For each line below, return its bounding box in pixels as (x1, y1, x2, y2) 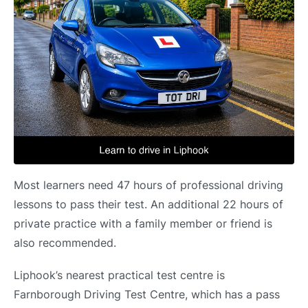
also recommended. (14, 236, 116, 250)
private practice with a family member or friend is (14, 217, 272, 230)
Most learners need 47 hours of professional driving (14, 178, 283, 192)
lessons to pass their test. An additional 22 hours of (14, 197, 283, 211)
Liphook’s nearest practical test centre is (14, 268, 225, 283)
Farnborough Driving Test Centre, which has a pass (14, 287, 280, 302)
